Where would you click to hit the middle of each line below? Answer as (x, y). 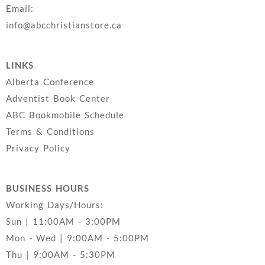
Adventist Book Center (58, 98)
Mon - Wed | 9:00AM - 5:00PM (77, 238)
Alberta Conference (50, 82)
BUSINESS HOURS (48, 188)
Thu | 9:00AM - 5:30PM (61, 255)
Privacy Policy (38, 148)
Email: (20, 9)
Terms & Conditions (50, 132)
